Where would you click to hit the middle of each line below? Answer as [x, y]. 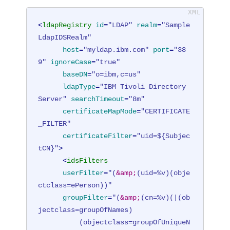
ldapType [79, 87]
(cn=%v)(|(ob [166, 198]
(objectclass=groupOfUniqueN [59, 223]
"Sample [176, 25]
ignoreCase [71, 62]
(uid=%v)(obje [164, 173]
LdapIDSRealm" [65, 38]
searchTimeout [98, 99]
